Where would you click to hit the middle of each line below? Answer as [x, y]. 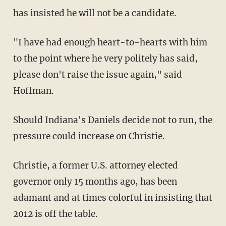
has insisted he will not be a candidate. [95, 13]
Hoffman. [33, 91]
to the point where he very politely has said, [105, 58]
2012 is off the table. [55, 214]
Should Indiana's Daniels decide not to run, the [112, 120]
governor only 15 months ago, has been [95, 181]
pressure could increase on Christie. [89, 136]
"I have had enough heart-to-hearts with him [110, 42]
